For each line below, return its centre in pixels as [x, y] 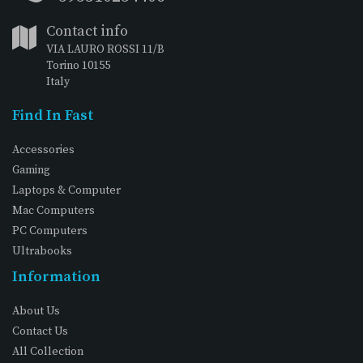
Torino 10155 [78, 65]
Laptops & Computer [66, 190]
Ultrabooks [42, 251]
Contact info [87, 31]
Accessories [43, 149]
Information [56, 276]
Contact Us [40, 331]
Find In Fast [53, 115]
